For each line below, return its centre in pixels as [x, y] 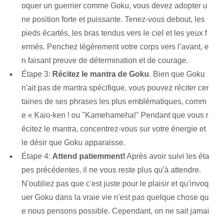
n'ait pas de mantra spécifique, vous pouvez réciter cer [115, 88]
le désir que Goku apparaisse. [73, 143]
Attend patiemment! [89, 156]
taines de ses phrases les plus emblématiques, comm [114, 102]
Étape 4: [37, 156]
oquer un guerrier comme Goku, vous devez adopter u [114, 6]
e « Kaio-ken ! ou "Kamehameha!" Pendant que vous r [115, 115]
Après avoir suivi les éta [167, 156]
